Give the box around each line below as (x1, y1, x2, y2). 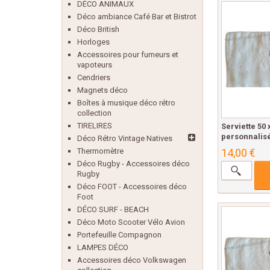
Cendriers (77, 73, 110, 82)
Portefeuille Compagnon (77, 230, 162, 239)
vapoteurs (77, 60, 112, 69)
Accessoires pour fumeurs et (77, 50, 178, 59)
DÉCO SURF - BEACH (77, 205, 149, 214)
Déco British (77, 25, 119, 34)
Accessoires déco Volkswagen (77, 256, 186, 265)
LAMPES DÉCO (77, 243, 128, 252)
